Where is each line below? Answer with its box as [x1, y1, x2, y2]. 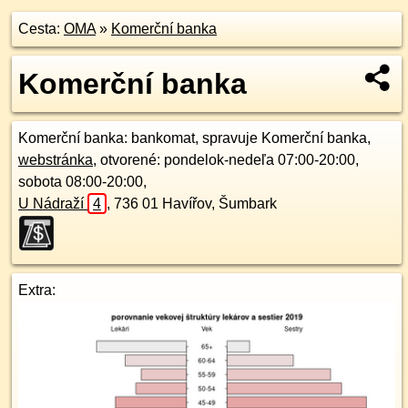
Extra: [18, 282, 56, 298]
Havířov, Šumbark [162, 196, 277, 211]
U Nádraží [18, 196, 87, 211]
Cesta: [18, 21, 64, 36]
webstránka [18, 152, 93, 168]
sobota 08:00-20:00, [18, 174, 147, 189]
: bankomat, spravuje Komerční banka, [124, 130, 371, 146]
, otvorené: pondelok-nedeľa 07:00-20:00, [93, 152, 359, 168]
